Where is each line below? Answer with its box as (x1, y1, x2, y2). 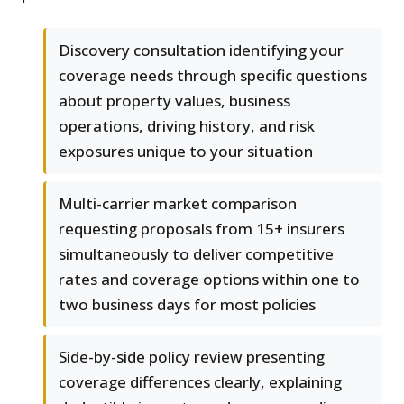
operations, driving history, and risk (59, 115, 315, 137)
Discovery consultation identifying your (59, 40, 344, 61)
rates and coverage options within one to (59, 269, 360, 290)
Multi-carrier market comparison (59, 193, 297, 215)
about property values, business (59, 90, 290, 112)
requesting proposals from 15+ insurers (59, 218, 344, 240)
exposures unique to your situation (59, 141, 313, 162)
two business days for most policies (59, 294, 316, 316)
